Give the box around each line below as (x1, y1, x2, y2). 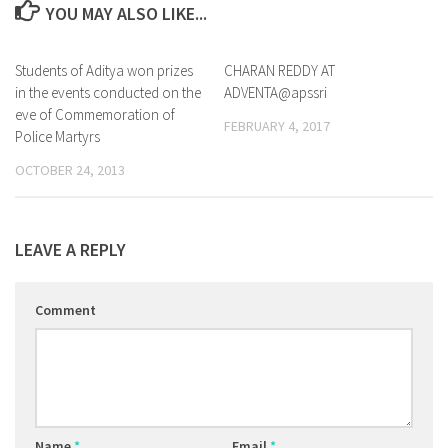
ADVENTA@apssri (224, 83, 327, 102)
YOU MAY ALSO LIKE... (45, 2, 207, 25)
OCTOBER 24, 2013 (15, 161, 125, 179)
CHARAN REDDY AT (224, 61, 335, 80)
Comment (35, 301, 96, 320)
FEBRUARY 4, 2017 (224, 117, 330, 135)
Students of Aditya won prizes (15, 61, 193, 80)
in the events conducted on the (15, 83, 201, 102)
